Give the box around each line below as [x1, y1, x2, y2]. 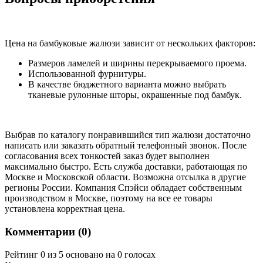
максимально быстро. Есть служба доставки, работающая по [5, 161, 247, 172]
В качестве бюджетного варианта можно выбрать [28, 79, 226, 90]
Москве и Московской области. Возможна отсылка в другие [5, 172, 246, 183]
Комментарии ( [5, 225, 82, 238]
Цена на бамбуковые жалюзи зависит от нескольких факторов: [5, 38, 255, 49]
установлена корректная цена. [5, 204, 125, 214]
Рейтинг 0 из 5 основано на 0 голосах [5, 249, 156, 259]
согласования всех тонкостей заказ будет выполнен [5, 151, 210, 161]
